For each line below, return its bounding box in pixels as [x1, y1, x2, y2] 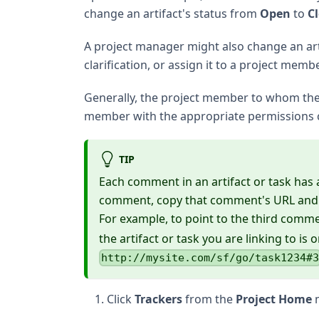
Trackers [135, 291, 182, 307]
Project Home [236, 291, 312, 307]
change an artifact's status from [84, 6, 260, 22]
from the [182, 291, 236, 307]
